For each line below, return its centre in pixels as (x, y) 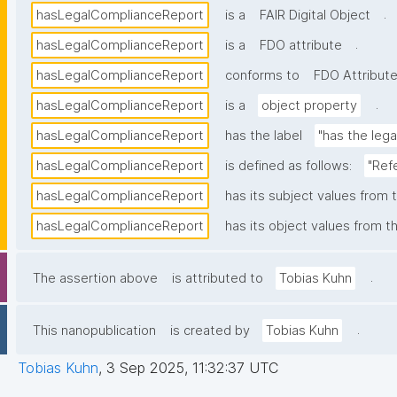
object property (309, 106)
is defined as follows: (288, 166)
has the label (264, 136)
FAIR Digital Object (315, 16)
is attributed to (218, 279)
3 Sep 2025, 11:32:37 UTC (192, 368)
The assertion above (95, 279)
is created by (210, 331)
